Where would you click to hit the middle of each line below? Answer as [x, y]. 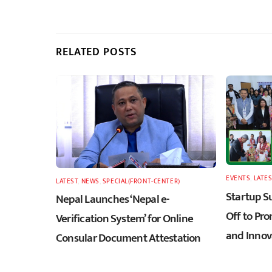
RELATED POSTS [96, 52]
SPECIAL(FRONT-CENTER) [141, 181]
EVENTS [238, 178]
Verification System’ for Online [125, 219]
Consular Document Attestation [128, 238]
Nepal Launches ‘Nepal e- [113, 199]
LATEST [67, 181]
